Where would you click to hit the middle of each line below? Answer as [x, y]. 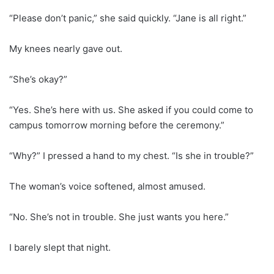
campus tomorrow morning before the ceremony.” [117, 125]
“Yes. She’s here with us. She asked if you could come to [131, 109]
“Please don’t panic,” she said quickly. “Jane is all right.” [128, 18]
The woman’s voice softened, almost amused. [107, 186]
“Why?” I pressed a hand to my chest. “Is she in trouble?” [131, 155]
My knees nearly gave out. [66, 48]
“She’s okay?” [38, 79]
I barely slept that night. [60, 247]
